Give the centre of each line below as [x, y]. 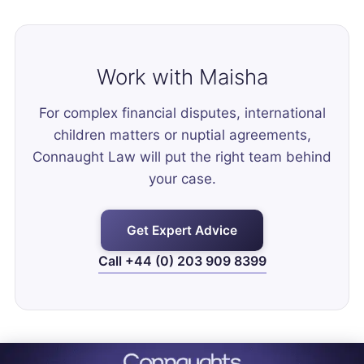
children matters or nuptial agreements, [182, 135]
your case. [182, 179]
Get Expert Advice [182, 231]
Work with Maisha [182, 77]
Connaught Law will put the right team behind [182, 157]
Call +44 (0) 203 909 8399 [182, 261]
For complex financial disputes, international [182, 113]
